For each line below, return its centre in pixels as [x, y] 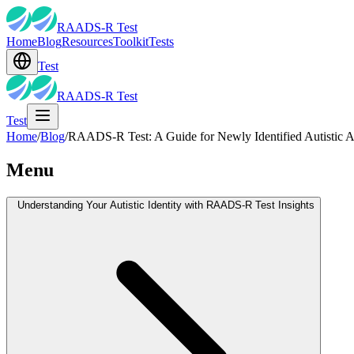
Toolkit [131, 41]
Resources [87, 41]
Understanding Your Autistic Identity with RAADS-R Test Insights [166, 205]
